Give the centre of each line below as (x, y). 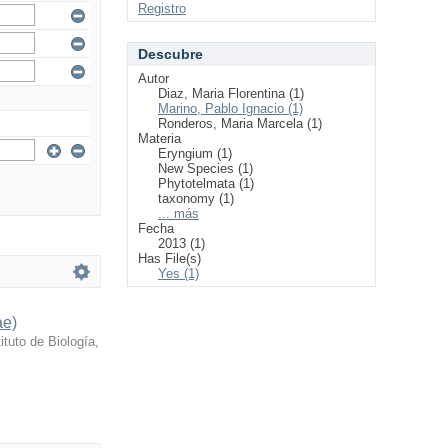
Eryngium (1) (195, 153)
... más (178, 213)
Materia (159, 138)
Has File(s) (169, 258)
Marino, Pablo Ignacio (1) (230, 108)
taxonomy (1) (196, 198)
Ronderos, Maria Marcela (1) (240, 123)
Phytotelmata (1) (206, 183)
